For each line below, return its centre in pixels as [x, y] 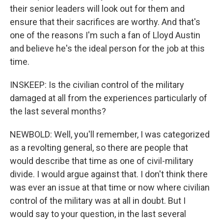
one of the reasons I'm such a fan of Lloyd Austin [105, 35]
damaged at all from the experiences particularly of [109, 98]
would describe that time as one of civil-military [102, 161]
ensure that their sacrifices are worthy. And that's [105, 22]
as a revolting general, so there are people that [99, 148]
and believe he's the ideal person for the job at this [107, 48]
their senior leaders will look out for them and [97, 9]
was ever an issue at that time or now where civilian [110, 187]
